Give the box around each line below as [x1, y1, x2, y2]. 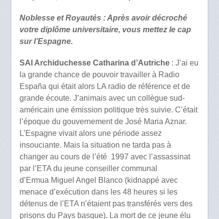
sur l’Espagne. [19, 37, 73, 46]
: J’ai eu [169, 58, 198, 67]
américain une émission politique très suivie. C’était [19, 105, 197, 114]
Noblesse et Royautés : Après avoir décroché [19, 14, 187, 22]
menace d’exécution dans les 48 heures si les [19, 187, 177, 196]
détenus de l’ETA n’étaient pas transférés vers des [19, 199, 193, 208]
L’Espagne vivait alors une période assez [19, 129, 162, 137]
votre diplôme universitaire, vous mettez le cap [19, 25, 191, 34]
